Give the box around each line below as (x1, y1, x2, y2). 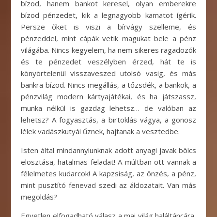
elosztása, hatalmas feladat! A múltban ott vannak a (21, 157, 196, 167)
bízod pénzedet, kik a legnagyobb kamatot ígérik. (21, 10, 196, 20)
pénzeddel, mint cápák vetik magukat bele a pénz (21, 33, 196, 43)
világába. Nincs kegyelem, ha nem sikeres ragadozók (21, 45, 196, 55)
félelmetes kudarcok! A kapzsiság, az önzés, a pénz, (21, 169, 196, 178)
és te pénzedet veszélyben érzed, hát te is (21, 57, 196, 66)
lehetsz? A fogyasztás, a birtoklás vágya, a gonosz (21, 115, 196, 124)
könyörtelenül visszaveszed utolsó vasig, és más (21, 68, 196, 78)
